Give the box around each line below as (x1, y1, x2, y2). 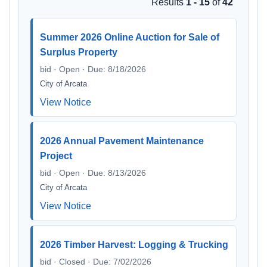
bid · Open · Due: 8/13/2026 (40, 168, 146, 178)
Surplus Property (40, 47, 117, 57)
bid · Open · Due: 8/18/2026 (40, 64, 146, 74)
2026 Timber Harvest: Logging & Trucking (40, 240, 228, 250)
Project (40, 151, 72, 161)
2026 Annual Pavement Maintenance (40, 136, 204, 146)
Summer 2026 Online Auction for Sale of (40, 32, 219, 42)
